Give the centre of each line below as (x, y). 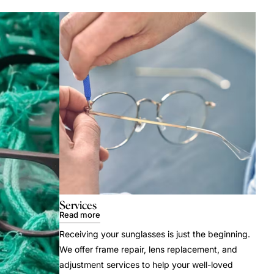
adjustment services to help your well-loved (146, 265)
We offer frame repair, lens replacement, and (148, 250)
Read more (80, 215)
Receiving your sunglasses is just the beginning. (155, 234)
